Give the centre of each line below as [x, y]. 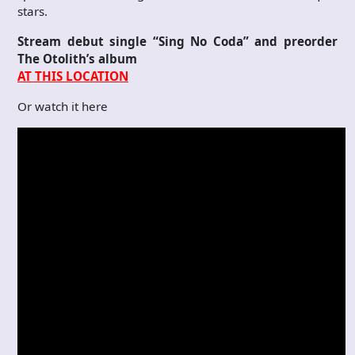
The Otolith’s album [77, 59]
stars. [32, 11]
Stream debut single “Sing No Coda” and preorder [177, 42]
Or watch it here [63, 107]
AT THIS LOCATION [73, 76]
